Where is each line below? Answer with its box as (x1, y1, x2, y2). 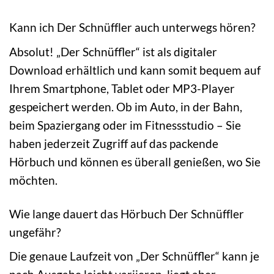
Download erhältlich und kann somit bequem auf (9, 62, 261, 77)
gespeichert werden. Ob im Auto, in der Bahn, (9, 99, 242, 114)
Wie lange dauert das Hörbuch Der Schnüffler (9, 206, 244, 221)
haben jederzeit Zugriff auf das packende (9, 136, 218, 150)
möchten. (9, 172, 57, 187)
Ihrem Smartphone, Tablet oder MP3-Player (9, 81, 235, 95)
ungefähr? (9, 224, 61, 239)
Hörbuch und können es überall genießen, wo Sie (9, 154, 261, 169)
